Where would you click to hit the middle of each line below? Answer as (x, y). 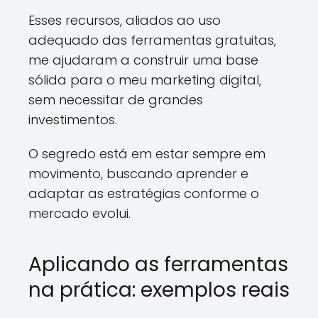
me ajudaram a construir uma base (143, 60)
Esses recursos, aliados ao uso (125, 20)
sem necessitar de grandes (116, 100)
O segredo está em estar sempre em (147, 154)
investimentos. (73, 120)
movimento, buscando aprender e (138, 174)
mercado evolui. (79, 213)
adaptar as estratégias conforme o (144, 193)
